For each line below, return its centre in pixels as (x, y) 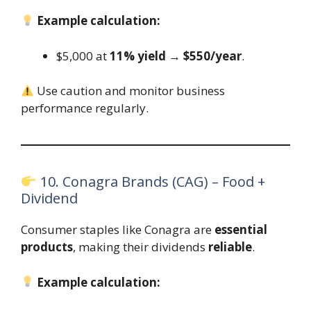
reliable (230, 247)
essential (241, 230)
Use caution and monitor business (130, 91)
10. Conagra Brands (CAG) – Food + (151, 182)
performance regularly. (85, 108)
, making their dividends (141, 247)
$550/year (212, 56)
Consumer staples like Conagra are (118, 230)
